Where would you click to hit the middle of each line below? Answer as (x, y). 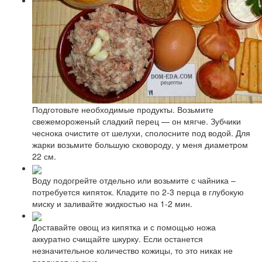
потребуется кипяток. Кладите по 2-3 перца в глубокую (138, 192)
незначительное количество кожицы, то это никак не (132, 250)
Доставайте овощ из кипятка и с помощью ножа (124, 227)
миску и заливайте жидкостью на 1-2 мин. (112, 203)
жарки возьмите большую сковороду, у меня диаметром (140, 145)
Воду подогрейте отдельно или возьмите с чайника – (134, 180)
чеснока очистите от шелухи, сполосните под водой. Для (141, 133)
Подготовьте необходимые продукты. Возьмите (123, 110)
